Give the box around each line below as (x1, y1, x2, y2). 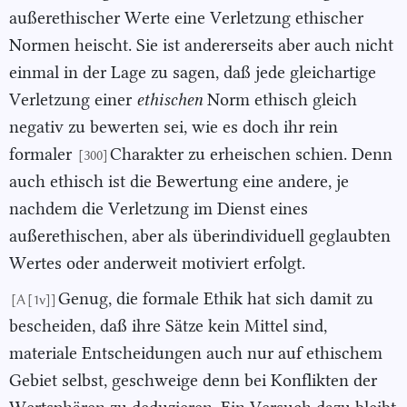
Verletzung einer (9, 89, 136, 111)
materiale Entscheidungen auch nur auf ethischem (9, 342, 382, 363)
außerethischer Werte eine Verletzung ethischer (9, 7, 363, 29)
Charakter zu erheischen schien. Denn (110, 144, 392, 165)
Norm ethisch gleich (203, 89, 357, 111)
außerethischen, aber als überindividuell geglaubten (9, 225, 391, 247)
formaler (9, 144, 76, 165)
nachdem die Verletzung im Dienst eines (9, 198, 308, 220)
